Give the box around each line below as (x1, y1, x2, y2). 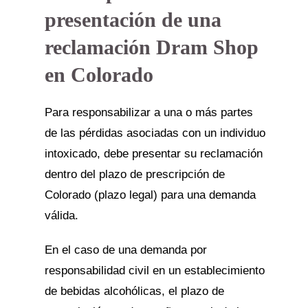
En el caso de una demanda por (44, 243, 207, 256)
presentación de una (44, 8, 221, 31)
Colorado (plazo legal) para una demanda (44, 188, 256, 201)
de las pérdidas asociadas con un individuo (44, 126, 265, 140)
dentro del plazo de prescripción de (44, 168, 225, 181)
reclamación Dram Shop (44, 36, 258, 58)
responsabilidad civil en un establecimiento (44, 264, 265, 277)
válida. (44, 209, 78, 222)
